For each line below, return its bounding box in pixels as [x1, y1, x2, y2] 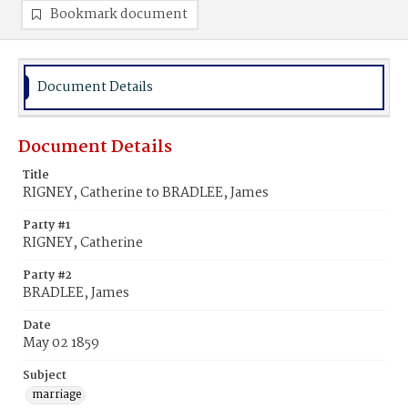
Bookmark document [50, 4, 188, 25]
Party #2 [23, 266, 72, 285]
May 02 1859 [23, 332, 99, 354]
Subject [23, 366, 66, 385]
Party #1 [23, 216, 70, 235]
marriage [32, 385, 82, 404]
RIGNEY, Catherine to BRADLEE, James [23, 182, 269, 204]
